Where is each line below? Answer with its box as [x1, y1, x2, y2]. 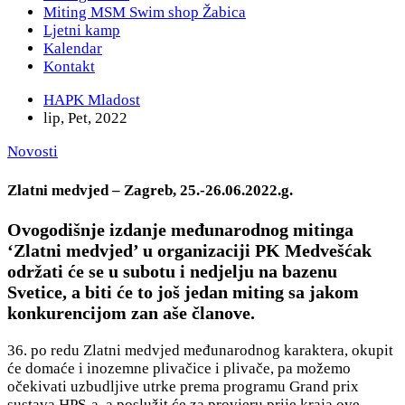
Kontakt [43, 58, 95, 76]
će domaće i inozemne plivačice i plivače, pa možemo [7, 360, 351, 378]
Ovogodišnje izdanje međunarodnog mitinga [7, 220, 353, 240]
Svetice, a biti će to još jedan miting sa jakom [7, 282, 359, 303]
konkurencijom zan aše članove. [7, 303, 255, 324]
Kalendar [43, 40, 102, 58]
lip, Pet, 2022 [43, 109, 127, 127]
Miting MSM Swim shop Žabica [43, 4, 246, 22]
